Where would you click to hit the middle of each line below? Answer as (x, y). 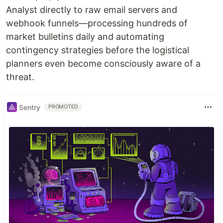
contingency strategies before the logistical (98, 50)
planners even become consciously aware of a (103, 64)
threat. (20, 77)
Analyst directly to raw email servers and (92, 10)
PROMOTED (63, 107)
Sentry (30, 107)
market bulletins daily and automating (85, 37)
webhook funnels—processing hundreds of (97, 23)
